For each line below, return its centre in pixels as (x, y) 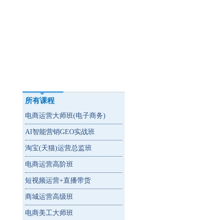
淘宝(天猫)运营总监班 (58, 148)
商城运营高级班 (49, 197)
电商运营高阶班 (49, 164)
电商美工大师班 (49, 213)
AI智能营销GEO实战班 (60, 132)
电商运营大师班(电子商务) (65, 116)
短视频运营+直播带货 (58, 180)
